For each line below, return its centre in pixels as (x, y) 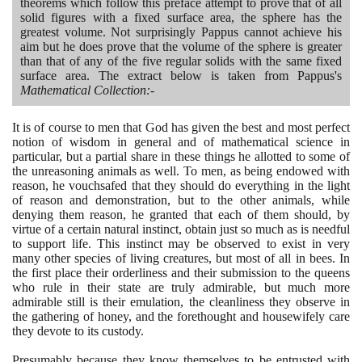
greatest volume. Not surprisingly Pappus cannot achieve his (181, 32)
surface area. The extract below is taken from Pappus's (181, 75)
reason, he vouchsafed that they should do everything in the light (181, 185)
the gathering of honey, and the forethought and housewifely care (181, 316)
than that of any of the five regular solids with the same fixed (181, 61)
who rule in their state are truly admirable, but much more (181, 287)
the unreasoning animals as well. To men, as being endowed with (181, 170)
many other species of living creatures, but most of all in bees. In (181, 258)
